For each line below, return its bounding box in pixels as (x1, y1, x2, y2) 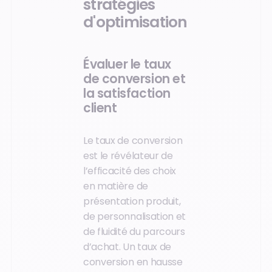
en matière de (83, 178, 148, 193)
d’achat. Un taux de (83, 239, 171, 254)
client (83, 100, 117, 117)
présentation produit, (83, 194, 181, 208)
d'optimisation (83, 12, 188, 33)
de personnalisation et (83, 209, 186, 223)
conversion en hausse (83, 254, 183, 269)
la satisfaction (83, 85, 171, 103)
